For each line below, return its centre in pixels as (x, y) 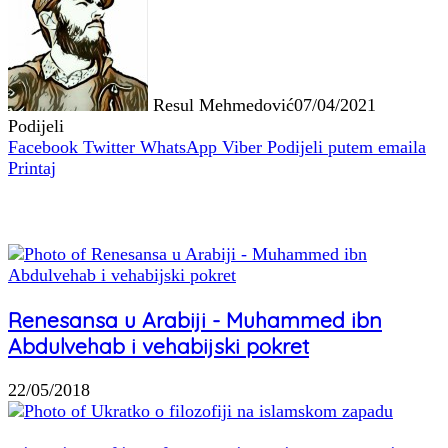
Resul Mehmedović (223, 105)
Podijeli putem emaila (346, 147)
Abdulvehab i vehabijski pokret (158, 346)
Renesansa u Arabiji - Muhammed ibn (195, 320)
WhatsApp (178, 147)
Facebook (43, 147)
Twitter (109, 147)
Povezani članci (79, 212)
